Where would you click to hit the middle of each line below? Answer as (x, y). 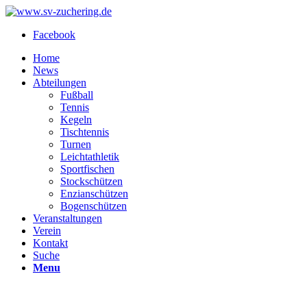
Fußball (77, 95)
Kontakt (50, 243)
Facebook (54, 35)
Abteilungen (60, 83)
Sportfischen (87, 169)
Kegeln (76, 120)
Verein (47, 231)
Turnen (76, 144)
